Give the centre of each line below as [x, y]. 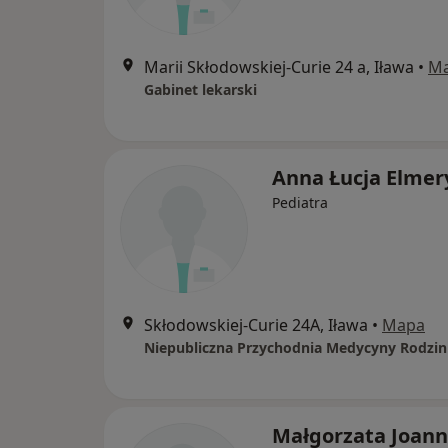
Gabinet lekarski [200, 90]
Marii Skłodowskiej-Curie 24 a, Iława [279, 67]
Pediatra [300, 203]
